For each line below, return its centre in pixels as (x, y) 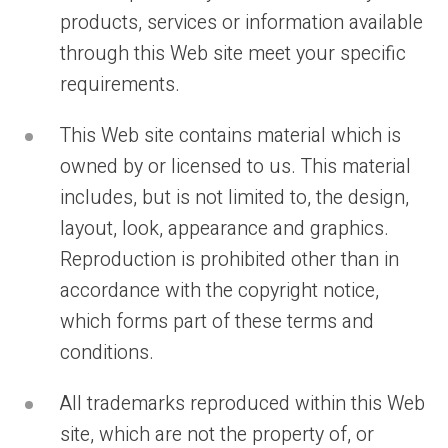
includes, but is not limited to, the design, (234, 198)
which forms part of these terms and (217, 322)
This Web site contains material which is (230, 136)
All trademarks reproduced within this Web (242, 404)
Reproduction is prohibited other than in (229, 260)
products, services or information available (241, 23)
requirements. (120, 85)
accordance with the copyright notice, (219, 291)
